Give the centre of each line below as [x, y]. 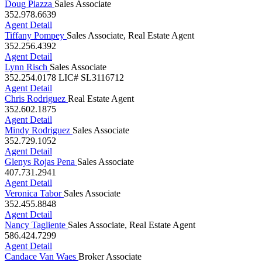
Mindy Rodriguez [37, 130]
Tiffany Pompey [35, 36]
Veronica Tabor [33, 194]
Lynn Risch [26, 67]
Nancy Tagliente [35, 225]
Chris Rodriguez [35, 99]
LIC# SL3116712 [91, 78]
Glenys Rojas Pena [40, 162]
